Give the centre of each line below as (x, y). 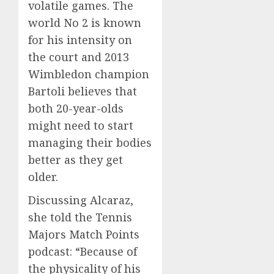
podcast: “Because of (83, 251)
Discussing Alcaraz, (81, 200)
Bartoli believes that (83, 91)
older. (43, 177)
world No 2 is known (85, 23)
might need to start (81, 125)
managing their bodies (90, 143)
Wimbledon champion (89, 74)
